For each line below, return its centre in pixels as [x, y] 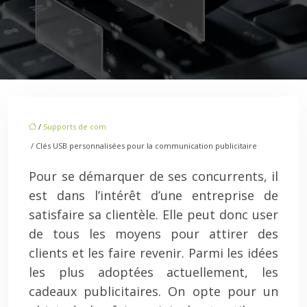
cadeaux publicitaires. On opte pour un [153, 291]
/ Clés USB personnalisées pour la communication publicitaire [143, 146]
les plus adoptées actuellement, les [153, 272]
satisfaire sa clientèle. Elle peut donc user [153, 214]
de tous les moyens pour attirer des [153, 234]
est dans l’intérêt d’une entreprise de [153, 195]
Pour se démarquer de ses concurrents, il [153, 176]
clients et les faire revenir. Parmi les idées [153, 253]
